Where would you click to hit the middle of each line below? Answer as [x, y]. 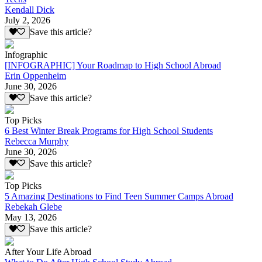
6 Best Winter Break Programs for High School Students [109, 130]
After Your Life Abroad [48, 251]
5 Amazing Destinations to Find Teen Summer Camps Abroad [119, 196]
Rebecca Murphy [37, 141]
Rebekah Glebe [33, 207]
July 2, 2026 [27, 20]
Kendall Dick [30, 10]
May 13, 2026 [31, 218]
